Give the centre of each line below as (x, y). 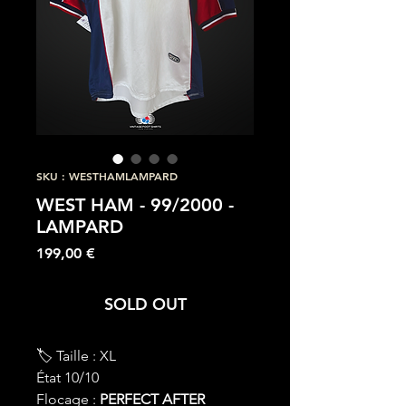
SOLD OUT (145, 304)
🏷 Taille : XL (76, 356)
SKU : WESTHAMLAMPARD (107, 176)
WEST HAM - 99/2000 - (135, 205)
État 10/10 (69, 378)
